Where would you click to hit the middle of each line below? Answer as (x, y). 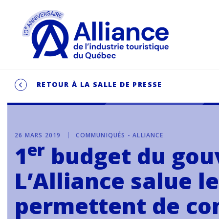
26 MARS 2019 (38, 135)
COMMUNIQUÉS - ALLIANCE (120, 135)
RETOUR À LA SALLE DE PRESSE (99, 84)
